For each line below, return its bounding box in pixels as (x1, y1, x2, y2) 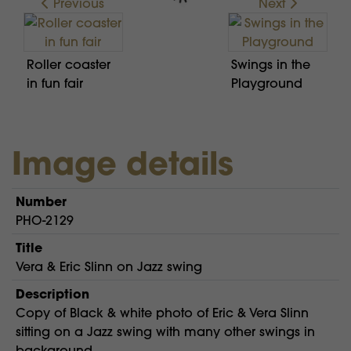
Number (15, 193, 67, 210)
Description (15, 284, 89, 302)
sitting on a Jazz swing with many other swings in (15, 323, 315, 339)
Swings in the (231, 56, 311, 72)
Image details (12, 142, 233, 183)
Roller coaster (27, 56, 110, 72)
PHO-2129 (15, 212, 74, 229)
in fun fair (27, 74, 83, 91)
